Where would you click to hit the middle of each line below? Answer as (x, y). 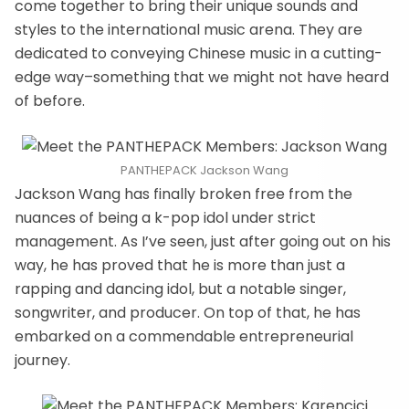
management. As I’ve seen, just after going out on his (203, 241)
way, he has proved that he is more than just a (180, 265)
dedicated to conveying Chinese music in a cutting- (199, 53)
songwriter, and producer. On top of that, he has (188, 313)
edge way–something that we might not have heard (202, 77)
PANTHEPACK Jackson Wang (204, 170)
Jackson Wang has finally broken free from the (184, 194)
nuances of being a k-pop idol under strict (165, 218)
